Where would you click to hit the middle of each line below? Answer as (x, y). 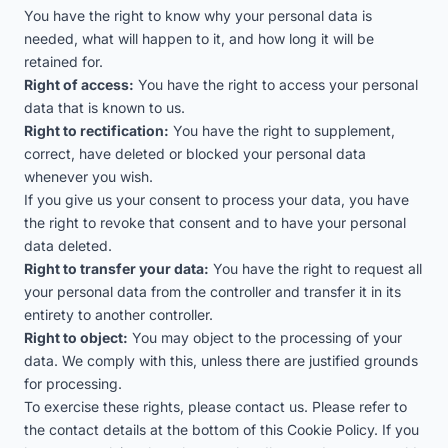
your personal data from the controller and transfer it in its (212, 291)
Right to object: (76, 337)
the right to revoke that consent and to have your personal (215, 222)
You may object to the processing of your (265, 337)
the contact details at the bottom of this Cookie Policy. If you (221, 429)
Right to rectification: (96, 130)
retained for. (63, 61)
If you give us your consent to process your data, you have (216, 199)
